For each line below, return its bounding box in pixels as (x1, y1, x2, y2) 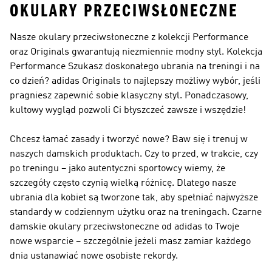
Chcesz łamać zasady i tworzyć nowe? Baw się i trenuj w (10, 135, 248, 144)
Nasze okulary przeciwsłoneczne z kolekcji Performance (10, 33, 248, 42)
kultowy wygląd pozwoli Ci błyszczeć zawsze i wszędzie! (10, 106, 246, 115)
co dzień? (10, 76, 52, 86)
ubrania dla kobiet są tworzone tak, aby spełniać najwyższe (10, 193, 258, 203)
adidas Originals (52, 76, 121, 86)
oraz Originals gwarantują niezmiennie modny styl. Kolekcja (10, 47, 262, 57)
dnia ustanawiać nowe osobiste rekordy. (10, 251, 178, 261)
